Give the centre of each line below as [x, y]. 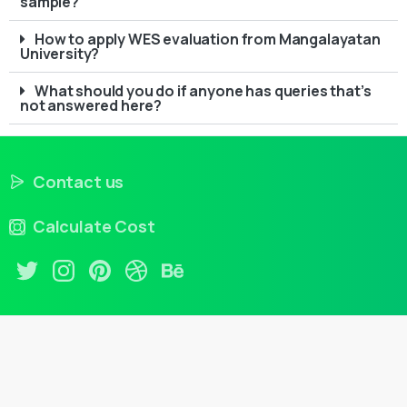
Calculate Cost [94, 227]
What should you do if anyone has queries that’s [203, 90]
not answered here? [91, 105]
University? [60, 53]
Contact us [79, 181]
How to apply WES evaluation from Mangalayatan [208, 39]
